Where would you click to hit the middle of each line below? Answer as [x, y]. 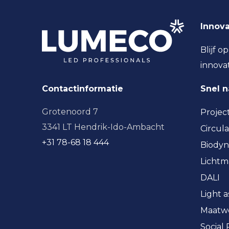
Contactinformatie [83, 89]
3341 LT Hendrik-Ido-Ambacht [103, 127]
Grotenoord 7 [70, 112]
